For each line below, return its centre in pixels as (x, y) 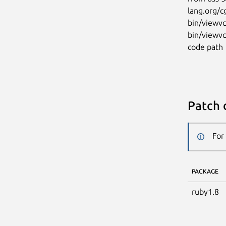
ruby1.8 (205, 191)
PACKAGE (205, 171)
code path (205, 47)
